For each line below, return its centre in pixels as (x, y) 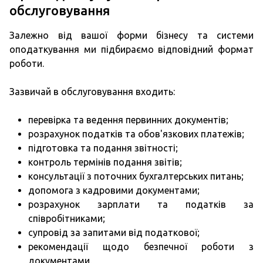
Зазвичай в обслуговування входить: (92, 92)
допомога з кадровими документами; (114, 190)
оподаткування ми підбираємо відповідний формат (131, 49)
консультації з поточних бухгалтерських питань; (136, 176)
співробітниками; (67, 218)
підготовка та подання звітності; (103, 148)
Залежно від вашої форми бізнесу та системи (131, 35)
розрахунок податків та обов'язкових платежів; (136, 134)
